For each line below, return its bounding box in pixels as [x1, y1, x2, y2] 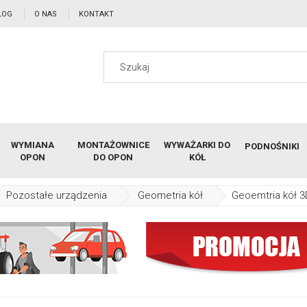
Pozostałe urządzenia [6, 189, 107, 201]
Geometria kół [138, 189, 203, 201]
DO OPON [93, 152, 134, 162]
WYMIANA [10, 140, 54, 150]
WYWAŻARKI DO [164, 140, 231, 150]
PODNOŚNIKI [245, 141, 300, 151]
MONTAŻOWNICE [77, 140, 149, 150]
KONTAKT [78, 10, 114, 19]
